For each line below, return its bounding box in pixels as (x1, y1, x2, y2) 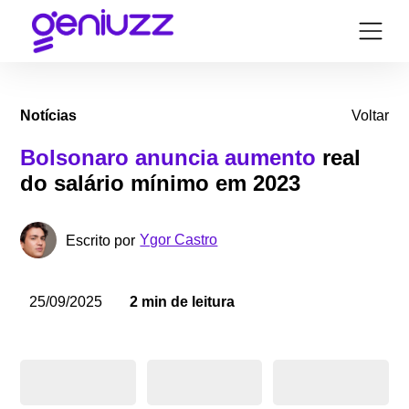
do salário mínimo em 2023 (20, 170, 301, 195)
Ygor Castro (140, 232, 218, 248)
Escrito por (66, 232, 136, 248)
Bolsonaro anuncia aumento (20, 144, 317, 170)
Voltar (351, 108, 389, 123)
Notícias (20, 108, 78, 123)
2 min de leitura (130, 293, 236, 309)
